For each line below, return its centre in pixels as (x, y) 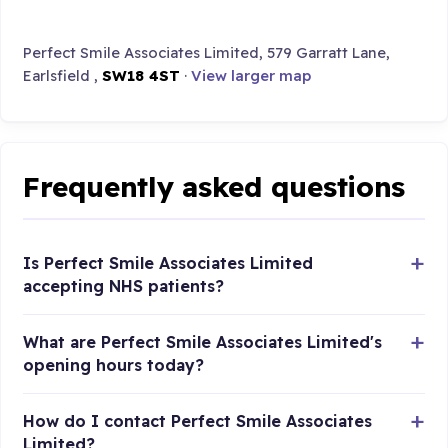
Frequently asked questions (214, 186)
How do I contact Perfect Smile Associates (198, 421)
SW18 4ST (141, 76)
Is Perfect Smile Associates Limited (168, 263)
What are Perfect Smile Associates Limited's (203, 342)
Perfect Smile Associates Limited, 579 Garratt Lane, (207, 53)
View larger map (251, 76)
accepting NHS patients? (124, 286)
